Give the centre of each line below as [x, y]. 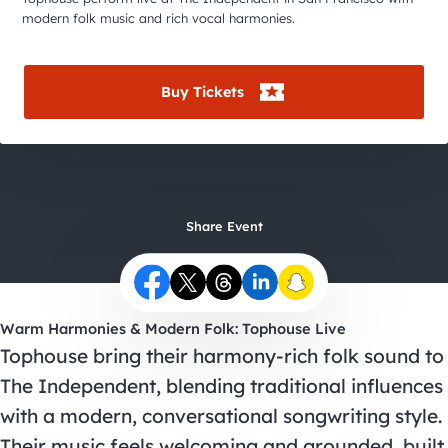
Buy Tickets [203, 92]
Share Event [224, 226]
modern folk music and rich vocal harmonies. [159, 18]
